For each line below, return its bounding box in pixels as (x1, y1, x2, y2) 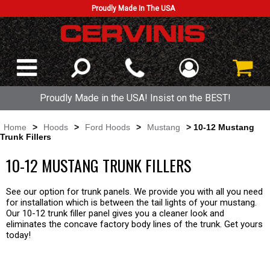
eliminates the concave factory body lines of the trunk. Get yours (6, 219, 263, 230)
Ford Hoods (85, 122, 130, 132)
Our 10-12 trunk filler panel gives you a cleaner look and (6, 208, 224, 219)
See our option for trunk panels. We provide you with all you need (6, 186, 263, 197)
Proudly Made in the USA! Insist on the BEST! (39, 92, 231, 104)
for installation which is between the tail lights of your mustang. (6, 197, 257, 208)
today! (6, 230, 31, 240)
